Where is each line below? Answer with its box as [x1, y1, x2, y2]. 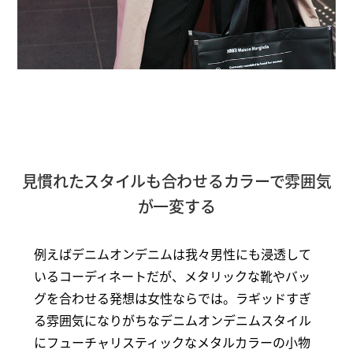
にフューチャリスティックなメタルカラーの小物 [33, 332, 310, 351]
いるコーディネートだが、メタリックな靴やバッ [33, 266, 310, 285]
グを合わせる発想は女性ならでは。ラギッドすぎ [33, 288, 311, 307]
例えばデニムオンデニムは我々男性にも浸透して [33, 243, 311, 263]
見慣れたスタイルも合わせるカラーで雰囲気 [21, 169, 332, 192]
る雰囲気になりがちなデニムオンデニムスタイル [33, 310, 311, 329]
